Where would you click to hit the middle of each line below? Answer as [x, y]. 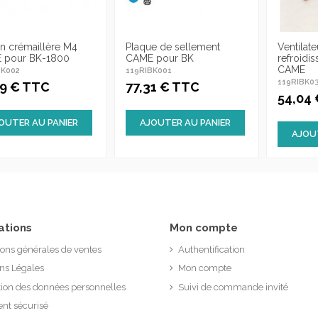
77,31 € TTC [162, 87]
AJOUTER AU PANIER [185, 122]
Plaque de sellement [172, 47]
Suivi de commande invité [233, 287]
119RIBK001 [148, 71]
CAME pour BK [159, 59]
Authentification [212, 249]
